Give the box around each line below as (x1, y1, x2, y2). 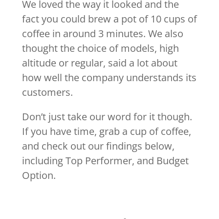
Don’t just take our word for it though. (22, 110, 192, 124)
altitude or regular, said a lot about (22, 56, 177, 70)
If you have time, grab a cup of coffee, (22, 125, 191, 138)
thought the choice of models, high (22, 42, 179, 55)
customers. (22, 86, 73, 99)
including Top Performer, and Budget (22, 154, 189, 168)
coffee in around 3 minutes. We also (22, 27, 183, 41)
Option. (22, 169, 56, 182)
